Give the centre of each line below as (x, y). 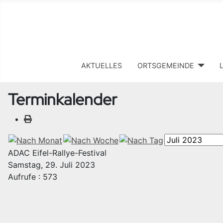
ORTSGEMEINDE (166, 66)
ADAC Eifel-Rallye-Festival (57, 153)
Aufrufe (22, 177)
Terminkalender (62, 100)
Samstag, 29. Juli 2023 (52, 165)
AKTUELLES (102, 66)
